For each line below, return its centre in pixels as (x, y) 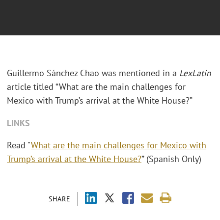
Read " (19, 145)
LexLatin (195, 73)
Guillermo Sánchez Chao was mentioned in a (93, 73)
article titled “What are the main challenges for (96, 87)
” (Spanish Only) (171, 159)
